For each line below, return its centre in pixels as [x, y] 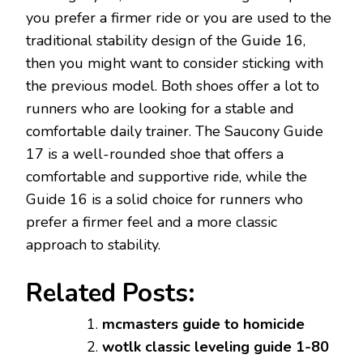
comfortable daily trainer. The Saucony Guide [175, 131]
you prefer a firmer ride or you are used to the [179, 17]
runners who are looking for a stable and [160, 108]
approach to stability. [93, 244]
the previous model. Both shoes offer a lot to [173, 85]
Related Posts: [111, 293]
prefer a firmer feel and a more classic [152, 222]
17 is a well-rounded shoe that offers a [155, 154]
